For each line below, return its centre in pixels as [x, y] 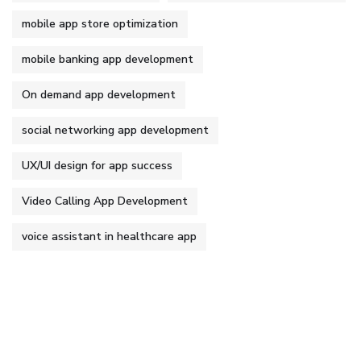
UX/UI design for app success [97, 166]
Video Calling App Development [105, 201]
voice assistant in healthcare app [109, 237]
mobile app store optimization [100, 24]
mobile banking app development [108, 60]
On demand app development [99, 95]
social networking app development [115, 131]
